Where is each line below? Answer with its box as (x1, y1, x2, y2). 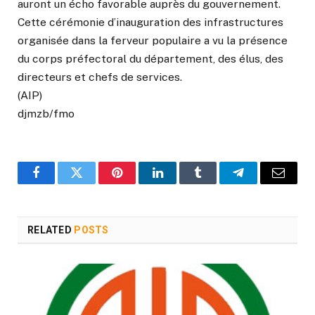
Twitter (75, 176, 112, 190)
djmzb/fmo (18, 107, 75, 121)
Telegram (237, 176, 285, 190)
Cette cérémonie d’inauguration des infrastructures (18, 15, 283, 30)
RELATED (27, 224, 75, 236)
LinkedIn (156, 176, 203, 190)
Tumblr (196, 176, 234, 190)
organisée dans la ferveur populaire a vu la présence (18, 34, 288, 48)
